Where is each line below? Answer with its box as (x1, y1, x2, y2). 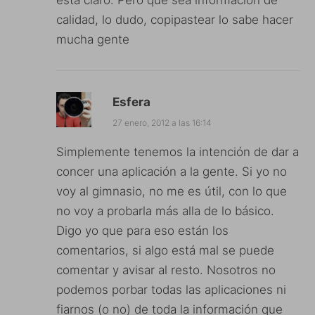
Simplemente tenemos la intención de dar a (56, 145, 299, 160)
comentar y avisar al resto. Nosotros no (56, 263, 276, 278)
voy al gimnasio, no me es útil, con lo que (56, 184, 287, 199)
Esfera (112, 95, 150, 110)
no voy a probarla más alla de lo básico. (56, 204, 274, 219)
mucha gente (56, 32, 129, 47)
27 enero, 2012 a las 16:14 (112, 117, 212, 129)
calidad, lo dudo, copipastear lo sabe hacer (56, 13, 293, 27)
